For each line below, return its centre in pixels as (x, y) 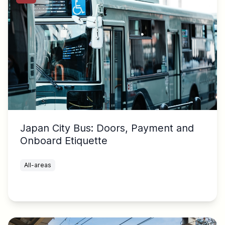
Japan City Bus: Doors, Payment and (107, 128)
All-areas (38, 165)
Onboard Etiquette (64, 141)
